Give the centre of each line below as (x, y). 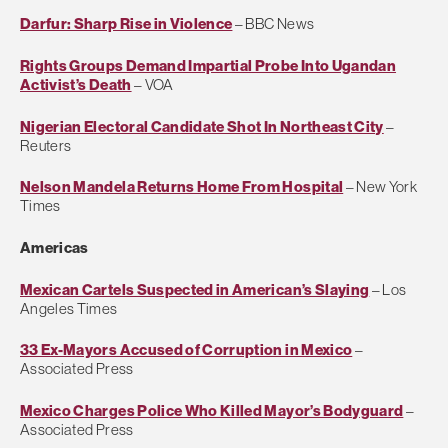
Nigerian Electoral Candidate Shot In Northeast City (202, 126)
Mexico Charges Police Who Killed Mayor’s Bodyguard (212, 410)
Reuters (46, 145)
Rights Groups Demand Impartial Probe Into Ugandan (208, 65)
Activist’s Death (76, 84)
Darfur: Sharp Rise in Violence (126, 24)
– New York (380, 187)
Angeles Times (69, 308)
